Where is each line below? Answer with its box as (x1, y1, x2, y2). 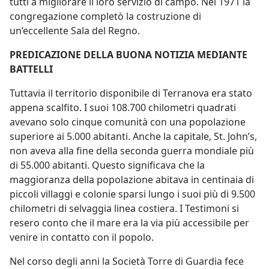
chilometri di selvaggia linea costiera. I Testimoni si (10, 202, 239, 215)
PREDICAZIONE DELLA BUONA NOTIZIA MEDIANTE (10, 48, 247, 61)
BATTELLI (10, 62, 53, 76)
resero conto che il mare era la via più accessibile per (10, 216, 249, 229)
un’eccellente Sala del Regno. (10, 24, 140, 37)
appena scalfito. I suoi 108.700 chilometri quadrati (10, 101, 236, 114)
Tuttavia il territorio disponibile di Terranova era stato (10, 86, 252, 100)
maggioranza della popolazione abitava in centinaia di (10, 173, 254, 186)
